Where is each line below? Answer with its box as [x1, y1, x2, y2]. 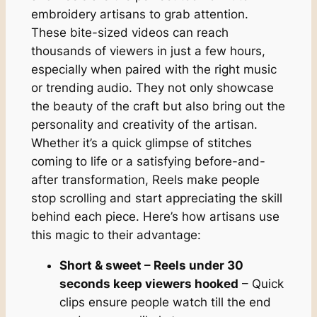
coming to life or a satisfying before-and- [30, 154, 265, 168]
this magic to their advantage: [30, 227, 201, 242]
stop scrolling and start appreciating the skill [30, 190, 282, 205]
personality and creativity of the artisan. [30, 117, 258, 132]
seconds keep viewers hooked [59, 276, 238, 291]
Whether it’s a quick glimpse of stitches [30, 135, 252, 150]
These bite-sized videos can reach [30, 25, 229, 40]
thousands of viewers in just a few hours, [30, 43, 265, 58]
